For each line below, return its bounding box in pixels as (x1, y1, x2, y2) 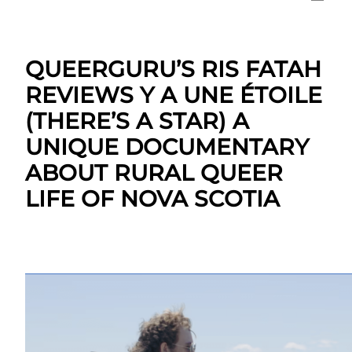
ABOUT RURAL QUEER (25, 159, 283, 187)
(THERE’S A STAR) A (25, 108, 249, 135)
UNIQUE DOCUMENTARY (25, 134, 309, 161)
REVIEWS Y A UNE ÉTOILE (25, 82, 322, 109)
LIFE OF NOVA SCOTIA (25, 185, 280, 213)
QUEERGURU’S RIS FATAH (25, 56, 321, 83)
